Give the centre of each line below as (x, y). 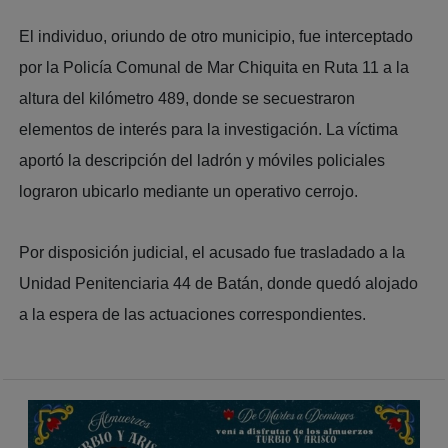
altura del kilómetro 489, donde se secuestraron (187, 98)
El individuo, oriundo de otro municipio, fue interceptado (216, 36)
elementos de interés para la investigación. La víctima (209, 129)
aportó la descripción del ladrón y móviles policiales (202, 160)
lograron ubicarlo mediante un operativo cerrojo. (189, 191)
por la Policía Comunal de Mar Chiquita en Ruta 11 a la (214, 67)
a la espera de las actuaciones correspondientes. (193, 314)
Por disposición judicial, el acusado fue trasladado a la (212, 252)
